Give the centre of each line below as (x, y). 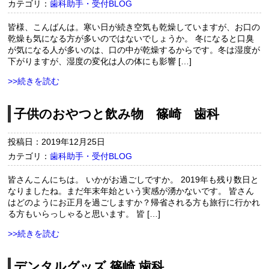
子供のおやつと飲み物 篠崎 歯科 (117, 114)
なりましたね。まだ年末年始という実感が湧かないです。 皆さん (131, 191)
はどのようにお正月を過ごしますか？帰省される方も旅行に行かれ (134, 203)
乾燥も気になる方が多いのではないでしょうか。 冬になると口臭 (131, 39)
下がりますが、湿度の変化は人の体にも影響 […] (100, 62)
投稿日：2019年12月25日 (57, 142)
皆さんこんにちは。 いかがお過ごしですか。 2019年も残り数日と (134, 180)
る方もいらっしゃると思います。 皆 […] (84, 214)
